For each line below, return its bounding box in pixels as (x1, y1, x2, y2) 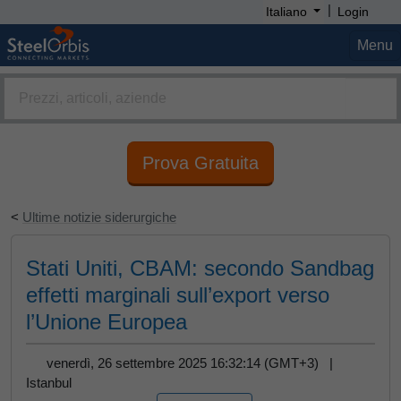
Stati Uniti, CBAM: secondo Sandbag (26, 256, 374, 280)
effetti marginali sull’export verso (26, 283, 329, 307)
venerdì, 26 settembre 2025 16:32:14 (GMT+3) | (42, 355, 344, 371)
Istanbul (26, 375, 72, 390)
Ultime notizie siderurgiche (22, 209, 176, 225)
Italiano (265, 4, 307, 19)
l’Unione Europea (26, 310, 187, 334)
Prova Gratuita (142, 153, 259, 173)
